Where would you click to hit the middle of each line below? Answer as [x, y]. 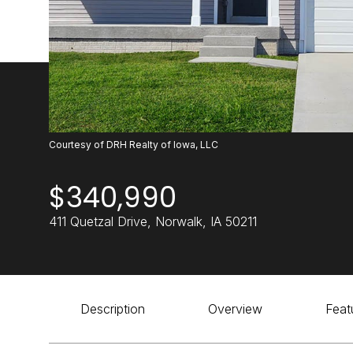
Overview [235, 309]
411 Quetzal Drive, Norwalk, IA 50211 [153, 221]
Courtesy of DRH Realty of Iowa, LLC [134, 145]
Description [113, 309]
